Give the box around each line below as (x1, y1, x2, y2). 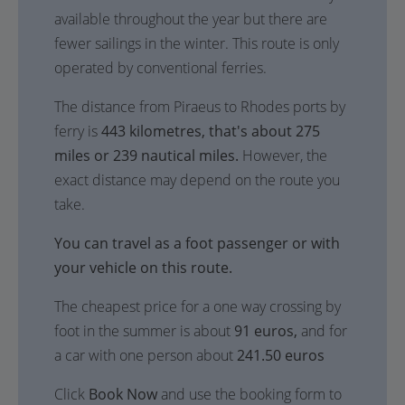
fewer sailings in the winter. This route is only (54, 33, 339, 53)
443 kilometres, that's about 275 (101, 121, 320, 141)
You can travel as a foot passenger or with (54, 233, 340, 253)
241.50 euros (237, 345, 325, 365)
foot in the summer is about (54, 321, 234, 341)
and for (297, 321, 347, 341)
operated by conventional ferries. (54, 58, 267, 78)
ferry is (54, 121, 101, 141)
